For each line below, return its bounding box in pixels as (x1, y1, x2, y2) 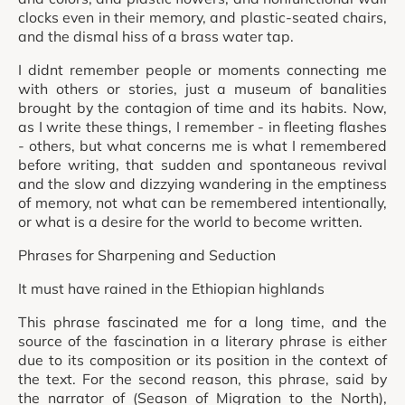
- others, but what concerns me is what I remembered (18, 137, 387, 155)
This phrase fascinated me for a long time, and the (18, 312, 387, 331)
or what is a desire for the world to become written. (18, 212, 363, 231)
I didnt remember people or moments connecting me (18, 61, 387, 80)
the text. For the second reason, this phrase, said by (18, 369, 387, 388)
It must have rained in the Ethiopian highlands (18, 278, 325, 297)
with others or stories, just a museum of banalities (18, 80, 387, 99)
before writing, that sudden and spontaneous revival (18, 155, 387, 174)
